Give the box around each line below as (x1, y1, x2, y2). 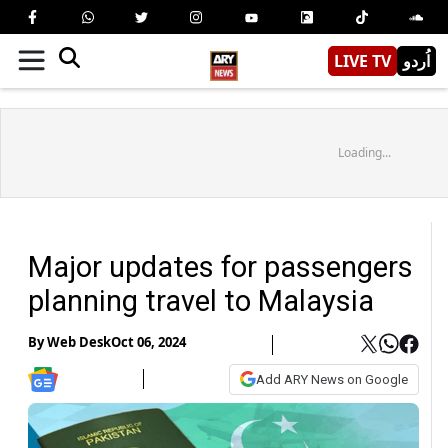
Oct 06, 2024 (111, 333, 186, 352)
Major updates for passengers (28, 249, 413, 284)
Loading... (337, 143, 391, 161)
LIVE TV (334, 49, 391, 72)
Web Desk (47, 333, 111, 352)
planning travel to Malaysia (28, 283, 374, 318)
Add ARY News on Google (256, 371, 408, 387)
